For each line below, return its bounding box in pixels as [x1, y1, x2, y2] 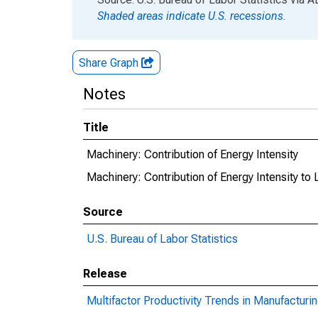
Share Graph [79, 56, 141, 70]
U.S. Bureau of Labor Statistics [87, 232, 238, 246]
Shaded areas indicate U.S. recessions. [97, 9, 286, 23]
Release [83, 267, 127, 280]
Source [83, 205, 123, 219]
